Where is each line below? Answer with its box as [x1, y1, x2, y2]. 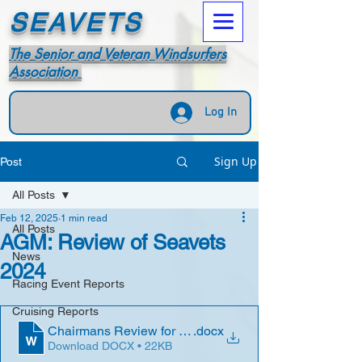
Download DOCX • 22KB [48, 339, 172, 352]
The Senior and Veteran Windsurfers [9, 45, 226, 63]
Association [9, 63, 82, 81]
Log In [204, 105, 238, 120]
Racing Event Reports [12, 277, 124, 290]
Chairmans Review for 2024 [48, 322, 208, 339]
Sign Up [214, 154, 257, 169]
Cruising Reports [12, 305, 99, 318]
